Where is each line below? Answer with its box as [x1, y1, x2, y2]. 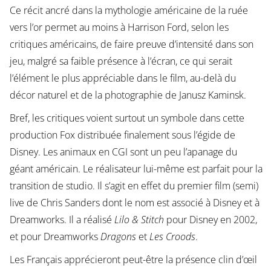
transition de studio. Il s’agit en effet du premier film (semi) [9, 178, 258, 192]
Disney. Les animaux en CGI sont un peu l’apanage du [9, 145, 237, 158]
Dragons [100, 229, 136, 243]
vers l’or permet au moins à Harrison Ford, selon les [9, 20, 229, 34]
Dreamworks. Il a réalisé [9, 212, 114, 226]
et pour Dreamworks [9, 229, 100, 243]
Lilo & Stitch [114, 212, 164, 226]
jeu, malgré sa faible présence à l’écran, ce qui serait [9, 54, 232, 68]
